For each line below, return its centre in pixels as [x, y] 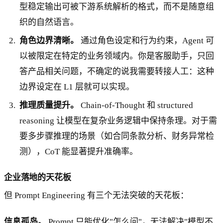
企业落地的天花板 [38, 177]
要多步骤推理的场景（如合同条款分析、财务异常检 [117, 136]
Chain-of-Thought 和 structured [136, 105]
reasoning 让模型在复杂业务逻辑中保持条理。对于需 [118, 120]
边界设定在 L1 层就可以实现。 [77, 87]
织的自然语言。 [49, 22]
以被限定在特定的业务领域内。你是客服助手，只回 [117, 56]
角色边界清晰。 [49, 40]
